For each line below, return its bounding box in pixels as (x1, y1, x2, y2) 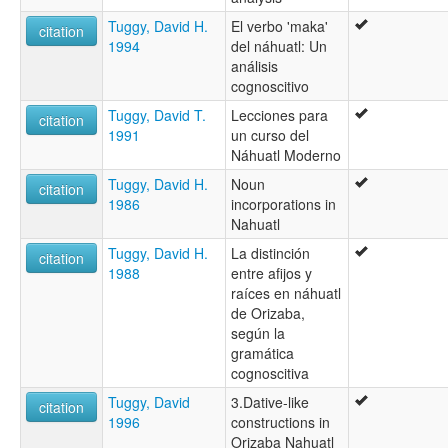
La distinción (231, 242, 310, 263)
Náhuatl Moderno (231, 144, 341, 165)
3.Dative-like (231, 391, 309, 412)
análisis (231, 55, 278, 76)
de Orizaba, (231, 302, 305, 323)
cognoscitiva (231, 362, 309, 383)
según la (231, 322, 285, 343)
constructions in (231, 411, 330, 432)
